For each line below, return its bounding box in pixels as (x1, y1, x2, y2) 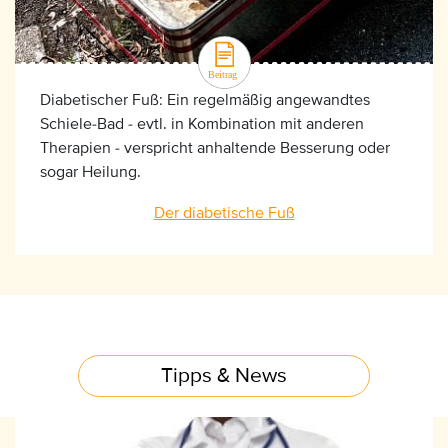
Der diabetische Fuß (153, 202, 295, 223)
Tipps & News (161, 362, 287, 388)
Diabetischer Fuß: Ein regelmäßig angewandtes (40, 89, 370, 110)
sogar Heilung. (40, 161, 141, 182)
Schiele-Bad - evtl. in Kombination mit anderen (40, 113, 364, 134)
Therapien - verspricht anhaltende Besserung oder (40, 137, 390, 158)
